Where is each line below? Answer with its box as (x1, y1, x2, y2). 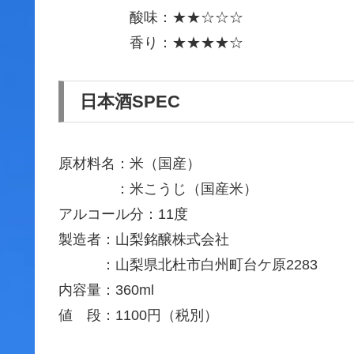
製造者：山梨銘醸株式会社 (58, 231, 229, 247)
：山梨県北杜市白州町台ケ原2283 (58, 256, 318, 273)
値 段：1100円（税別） (58, 307, 218, 323)
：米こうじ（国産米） (58, 180, 258, 197)
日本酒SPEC (80, 92, 180, 112)
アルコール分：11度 (58, 205, 188, 222)
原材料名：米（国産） (58, 155, 201, 171)
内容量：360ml (58, 281, 154, 298)
